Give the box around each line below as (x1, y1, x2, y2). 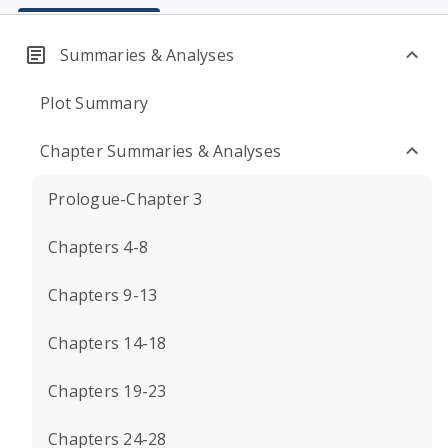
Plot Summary (40, 92, 148, 114)
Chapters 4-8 (48, 236, 148, 258)
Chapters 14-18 (48, 332, 167, 354)
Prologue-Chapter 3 (48, 188, 203, 210)
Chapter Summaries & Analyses (40, 140, 281, 162)
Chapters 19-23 (48, 380, 167, 402)
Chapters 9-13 (48, 284, 158, 306)
